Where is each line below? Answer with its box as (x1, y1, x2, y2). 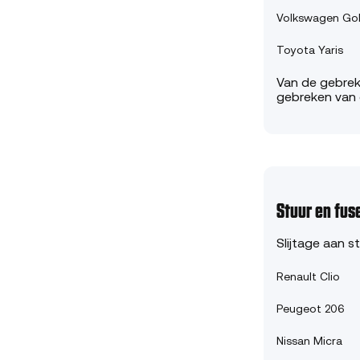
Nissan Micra (276, 335, 342, 348)
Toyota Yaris (276, 44, 343, 57)
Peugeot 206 (276, 303, 345, 316)
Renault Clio (276, 271, 340, 284)
